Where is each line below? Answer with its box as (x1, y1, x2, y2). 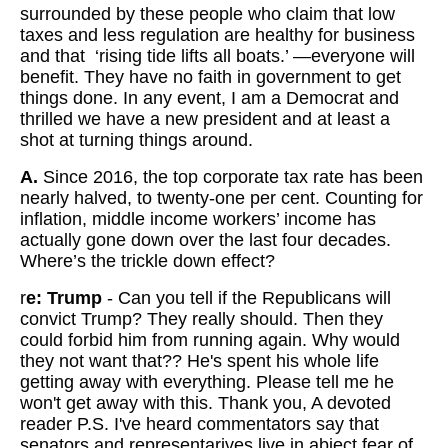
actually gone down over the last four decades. (20, 230, 391, 250)
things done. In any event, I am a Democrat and (20, 88, 399, 108)
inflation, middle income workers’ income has (20, 209, 376, 229)
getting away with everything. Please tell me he (20, 372, 394, 392)
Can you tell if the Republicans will (118, 288, 391, 308)
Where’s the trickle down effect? (20, 251, 275, 271)
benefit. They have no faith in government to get (20, 67, 401, 87)
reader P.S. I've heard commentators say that (20, 414, 379, 434)
